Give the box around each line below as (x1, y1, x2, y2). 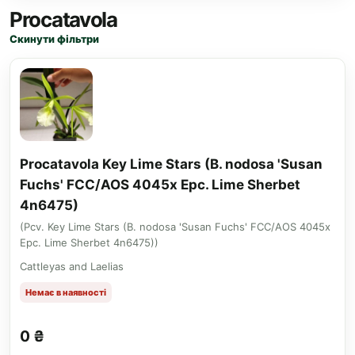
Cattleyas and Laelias (20, 260, 124, 273)
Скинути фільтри (10, 32, 99, 45)
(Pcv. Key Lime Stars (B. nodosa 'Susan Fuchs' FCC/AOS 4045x (20, 220, 330, 233)
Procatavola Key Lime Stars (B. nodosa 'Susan (20, 156, 323, 172)
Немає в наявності (25, 286, 106, 298)
